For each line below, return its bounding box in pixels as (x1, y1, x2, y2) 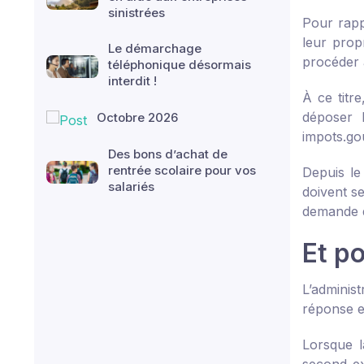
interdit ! (108, 73, 157, 89)
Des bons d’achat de (108, 145, 227, 162)
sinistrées (108, 5, 165, 20)
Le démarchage (108, 41, 201, 56)
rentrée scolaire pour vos (108, 162, 256, 178)
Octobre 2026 (97, 109, 178, 125)
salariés (108, 178, 154, 194)
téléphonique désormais (108, 57, 251, 72)
